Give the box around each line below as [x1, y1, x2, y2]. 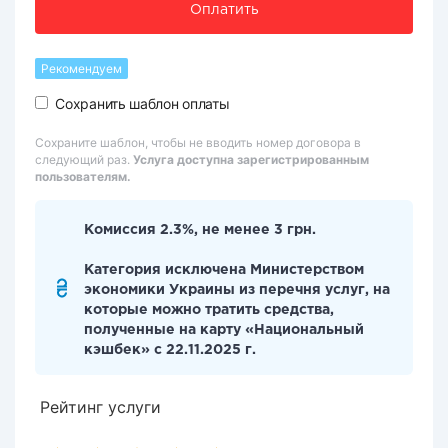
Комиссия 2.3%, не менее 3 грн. [84, 224, 316, 236]
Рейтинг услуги [40, 397, 161, 417]
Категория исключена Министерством [84, 264, 364, 276]
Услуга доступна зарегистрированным [133, 152, 369, 167]
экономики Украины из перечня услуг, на [84, 284, 390, 296]
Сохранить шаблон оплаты [55, 95, 230, 112]
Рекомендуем [41, 61, 122, 76]
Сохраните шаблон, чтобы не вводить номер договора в [35, 135, 361, 150]
